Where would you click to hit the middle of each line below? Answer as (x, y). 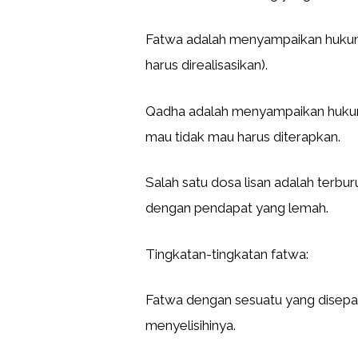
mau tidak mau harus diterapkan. (243, 136)
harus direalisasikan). (207, 65)
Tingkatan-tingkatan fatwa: (227, 254)
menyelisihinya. (191, 325)
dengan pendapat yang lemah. (237, 208)
